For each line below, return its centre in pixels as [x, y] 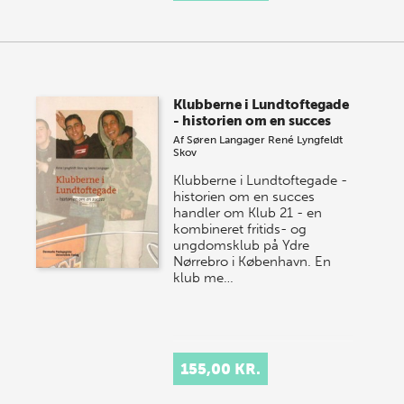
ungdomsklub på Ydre [242, 246]
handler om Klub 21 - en [248, 213]
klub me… [204, 278]
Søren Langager [226, 140]
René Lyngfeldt [306, 140]
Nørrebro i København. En [252, 262]
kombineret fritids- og [240, 230]
